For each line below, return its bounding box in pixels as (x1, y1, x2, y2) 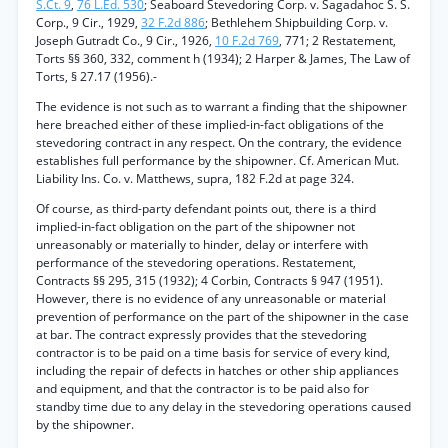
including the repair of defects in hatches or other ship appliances (36, 362, 399, 379)
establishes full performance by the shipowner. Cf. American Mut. (36, 152, 399, 169)
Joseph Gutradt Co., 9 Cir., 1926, (36, 32, 215, 49)
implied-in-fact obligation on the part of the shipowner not (36, 218, 355, 235)
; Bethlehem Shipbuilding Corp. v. (205, 14, 388, 31)
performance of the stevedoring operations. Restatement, (36, 254, 356, 271)
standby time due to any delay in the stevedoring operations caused (36, 398, 411, 415)
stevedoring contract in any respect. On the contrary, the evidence (36, 134, 402, 151)
